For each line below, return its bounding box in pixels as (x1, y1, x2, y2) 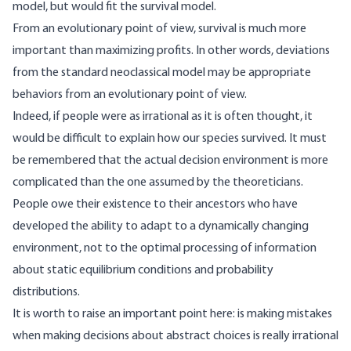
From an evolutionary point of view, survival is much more (13, 23, 306, 36)
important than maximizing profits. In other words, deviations (13, 45, 330, 58)
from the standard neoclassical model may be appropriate (13, 67, 311, 80)
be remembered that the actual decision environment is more (13, 154, 328, 168)
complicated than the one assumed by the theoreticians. (13, 176, 303, 190)
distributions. (13, 286, 80, 299)
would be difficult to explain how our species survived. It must (13, 132, 327, 146)
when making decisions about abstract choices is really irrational (13, 330, 338, 343)
